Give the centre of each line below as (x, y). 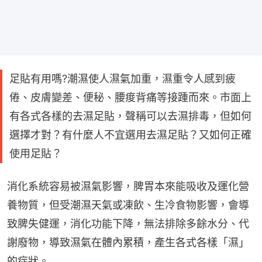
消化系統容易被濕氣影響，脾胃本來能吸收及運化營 (128, 186)
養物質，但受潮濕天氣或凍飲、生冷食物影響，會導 (128, 205)
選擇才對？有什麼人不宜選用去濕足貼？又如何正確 (130, 135)
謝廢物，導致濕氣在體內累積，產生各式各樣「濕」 (128, 242)
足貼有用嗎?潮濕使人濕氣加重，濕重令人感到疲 (123, 78)
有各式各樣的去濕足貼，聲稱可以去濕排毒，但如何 (130, 116)
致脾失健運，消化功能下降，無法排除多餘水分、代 (128, 223)
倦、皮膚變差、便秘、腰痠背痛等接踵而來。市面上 (130, 97)
